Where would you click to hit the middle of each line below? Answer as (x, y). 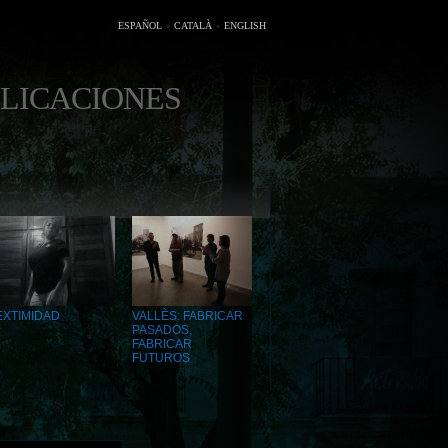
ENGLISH (245, 25)
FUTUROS (161, 358)
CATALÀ (193, 25)
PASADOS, (162, 330)
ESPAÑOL (140, 25)
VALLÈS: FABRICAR (187, 316)
